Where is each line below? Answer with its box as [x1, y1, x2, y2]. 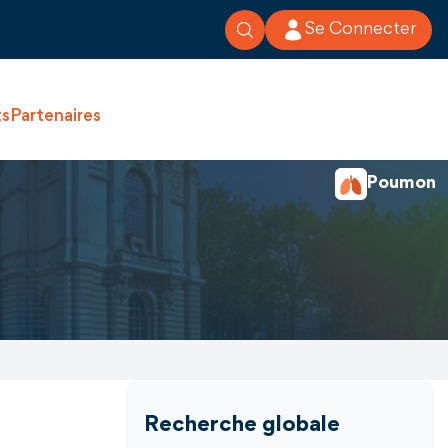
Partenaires [10, 109, 101, 126]
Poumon [367, 176, 436, 193]
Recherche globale [144, 416, 340, 437]
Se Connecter [304, 21, 416, 38]
